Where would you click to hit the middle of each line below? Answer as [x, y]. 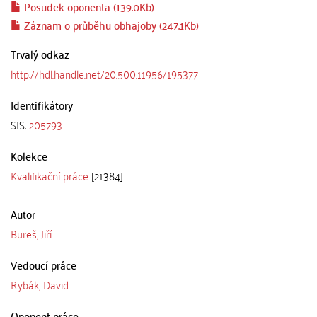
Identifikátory [42, 105]
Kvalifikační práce [50, 175]
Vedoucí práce [44, 265]
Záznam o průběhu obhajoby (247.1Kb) [110, 25]
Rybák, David [40, 284]
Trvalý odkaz [40, 54]
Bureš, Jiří [31, 234]
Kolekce [29, 156]
